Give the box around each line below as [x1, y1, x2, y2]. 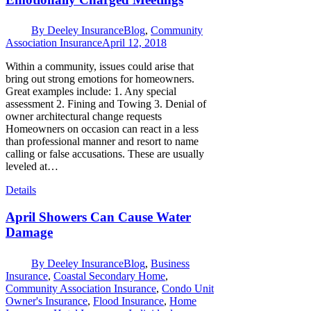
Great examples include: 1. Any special [6, 85, 176, 98]
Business [151, 257, 190, 269]
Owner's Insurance [6, 294, 87, 307]
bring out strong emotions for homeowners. [6, 73, 194, 85]
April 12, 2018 [102, 37, 167, 49]
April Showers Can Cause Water [6, 210, 191, 225]
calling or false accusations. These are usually [6, 148, 204, 160]
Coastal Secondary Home [53, 269, 165, 282]
